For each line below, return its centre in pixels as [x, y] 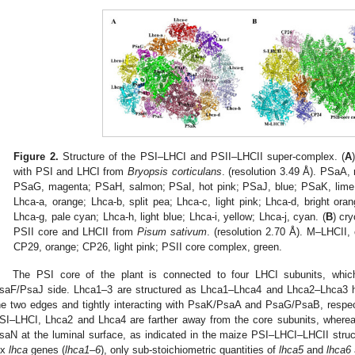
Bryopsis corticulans [175, 172]
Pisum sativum [172, 232]
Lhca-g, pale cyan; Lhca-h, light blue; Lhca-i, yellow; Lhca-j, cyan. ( [170, 217]
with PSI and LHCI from [71, 172]
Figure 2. [36, 157]
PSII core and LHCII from [76, 232]
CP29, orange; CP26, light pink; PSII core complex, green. [148, 247]
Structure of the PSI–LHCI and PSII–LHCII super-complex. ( [202, 157]
